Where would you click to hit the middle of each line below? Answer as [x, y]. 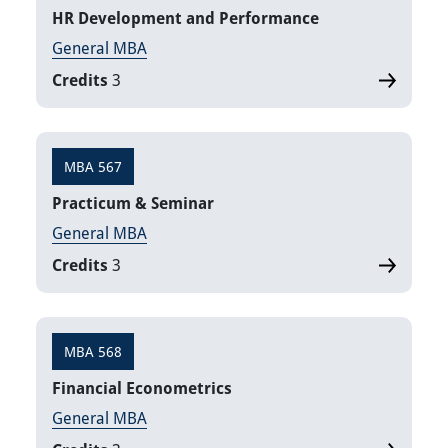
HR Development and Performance [185, 18]
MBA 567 [93, 167]
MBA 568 [93, 352]
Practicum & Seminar [133, 203]
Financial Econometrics [142, 388]
